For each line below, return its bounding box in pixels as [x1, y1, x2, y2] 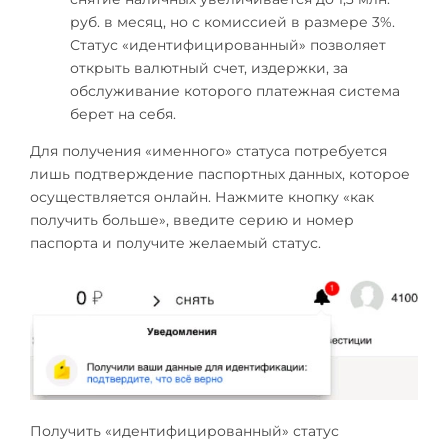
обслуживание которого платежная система [70, 81, 400, 100]
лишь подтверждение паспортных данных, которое [30, 164, 410, 183]
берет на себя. [70, 104, 176, 123]
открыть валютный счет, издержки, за [70, 58, 348, 77]
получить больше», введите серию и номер [30, 210, 354, 229]
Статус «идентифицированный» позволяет [70, 35, 386, 54]
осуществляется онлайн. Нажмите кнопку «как [30, 187, 374, 206]
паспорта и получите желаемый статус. [30, 233, 321, 252]
